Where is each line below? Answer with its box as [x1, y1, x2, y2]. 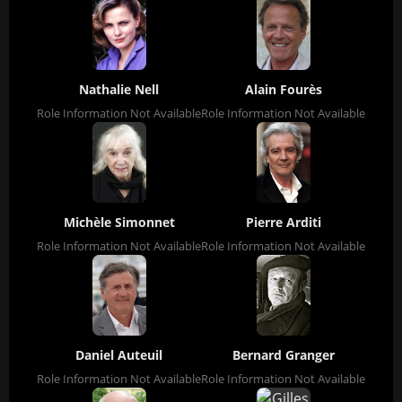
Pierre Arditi [245, 213, 321, 231]
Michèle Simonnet [63, 213, 175, 231]
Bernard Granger [232, 345, 335, 363]
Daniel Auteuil [75, 345, 162, 363]
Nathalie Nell [79, 80, 159, 98]
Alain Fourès [244, 80, 322, 98]
